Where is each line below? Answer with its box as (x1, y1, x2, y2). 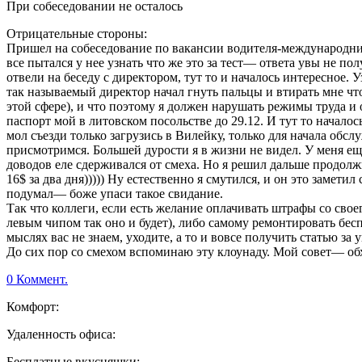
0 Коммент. (6, 272, 68, 287)
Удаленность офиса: (6, 327, 116, 342)
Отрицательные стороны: (6, 27, 147, 41)
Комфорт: (6, 300, 59, 314)
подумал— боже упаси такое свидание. (6, 187, 223, 201)
